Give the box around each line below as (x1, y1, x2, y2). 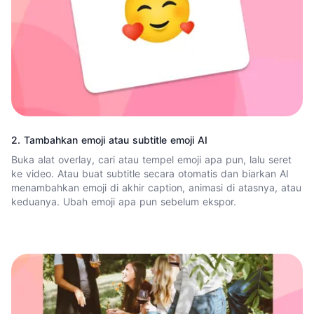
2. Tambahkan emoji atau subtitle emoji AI (11, 133, 207, 146)
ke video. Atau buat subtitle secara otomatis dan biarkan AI (11, 167, 289, 179)
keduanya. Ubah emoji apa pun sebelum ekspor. (11, 195, 236, 207)
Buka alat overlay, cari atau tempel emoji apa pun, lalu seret (11, 153, 292, 165)
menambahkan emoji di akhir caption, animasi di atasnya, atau (11, 181, 301, 193)
